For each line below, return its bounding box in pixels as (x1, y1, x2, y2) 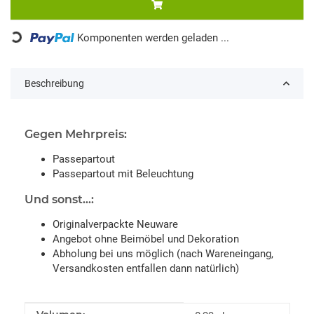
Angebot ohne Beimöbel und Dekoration (53, 232, 239, 245)
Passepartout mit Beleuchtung (53, 167, 193, 180)
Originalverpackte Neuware (53, 217, 178, 231)
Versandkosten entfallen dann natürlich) (53, 261, 239, 275)
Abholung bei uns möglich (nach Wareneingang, (53, 247, 273, 260)
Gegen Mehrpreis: (25, 127, 127, 141)
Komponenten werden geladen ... (77, 31, 230, 44)
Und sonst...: (25, 192, 94, 206)
